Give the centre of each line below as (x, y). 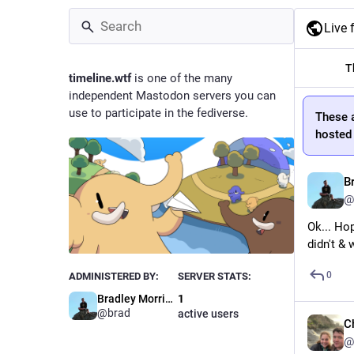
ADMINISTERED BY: (114, 277)
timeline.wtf (100, 78)
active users (208, 314)
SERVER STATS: (214, 277)
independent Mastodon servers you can (172, 96)
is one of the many (182, 78)
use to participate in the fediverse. (158, 113)
